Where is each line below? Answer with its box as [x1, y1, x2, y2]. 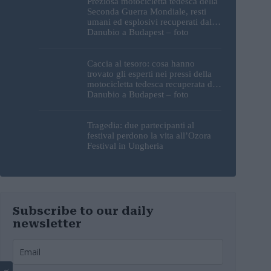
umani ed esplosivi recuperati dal [87, 17, 212, 27]
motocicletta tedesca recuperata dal [87, 79, 219, 89]
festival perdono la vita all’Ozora [87, 130, 211, 140]
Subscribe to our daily [13, 204, 154, 218]
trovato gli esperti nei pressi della [87, 68, 212, 79]
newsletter [13, 217, 82, 230]
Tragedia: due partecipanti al [87, 120, 194, 130]
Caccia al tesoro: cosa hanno [87, 58, 195, 68]
